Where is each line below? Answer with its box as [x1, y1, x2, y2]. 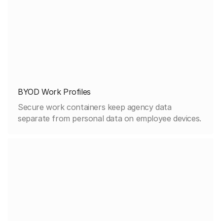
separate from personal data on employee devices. [18, 113, 201, 123]
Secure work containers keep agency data [18, 102, 172, 112]
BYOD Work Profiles [18, 86, 91, 97]
